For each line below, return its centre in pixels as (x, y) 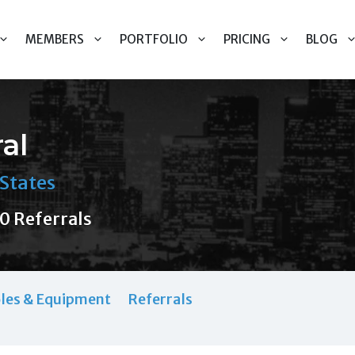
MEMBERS (55, 39)
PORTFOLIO (154, 39)
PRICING (247, 39)
